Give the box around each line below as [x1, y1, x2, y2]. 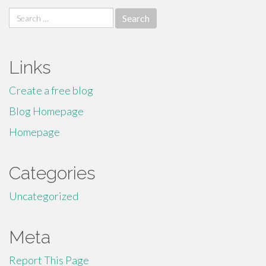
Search [8, 8, 39, 21]
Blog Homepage [9, 104, 84, 118]
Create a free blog [9, 84, 93, 97]
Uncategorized [9, 189, 78, 202]
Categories [9, 163, 96, 183]
